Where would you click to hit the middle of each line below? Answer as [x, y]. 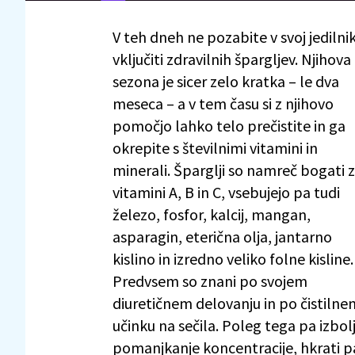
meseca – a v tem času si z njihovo [223, 103]
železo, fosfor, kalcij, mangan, [212, 214]
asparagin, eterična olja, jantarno [222, 236]
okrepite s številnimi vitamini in [215, 147]
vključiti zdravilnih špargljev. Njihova [232, 59]
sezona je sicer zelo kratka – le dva [226, 81]
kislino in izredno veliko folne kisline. [233, 258]
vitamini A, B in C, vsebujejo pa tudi [226, 192]
